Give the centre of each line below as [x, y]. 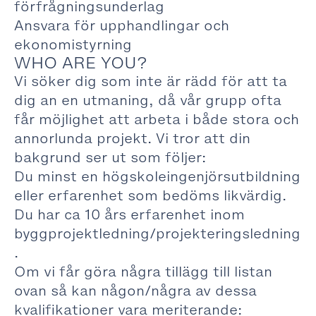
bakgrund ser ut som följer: [110, 157]
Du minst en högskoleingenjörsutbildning [157, 176]
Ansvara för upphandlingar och [122, 25]
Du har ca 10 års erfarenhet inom [129, 214]
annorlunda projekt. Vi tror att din [132, 138]
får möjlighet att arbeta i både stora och [157, 119]
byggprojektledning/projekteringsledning [157, 233]
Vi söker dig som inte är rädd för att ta [151, 81]
